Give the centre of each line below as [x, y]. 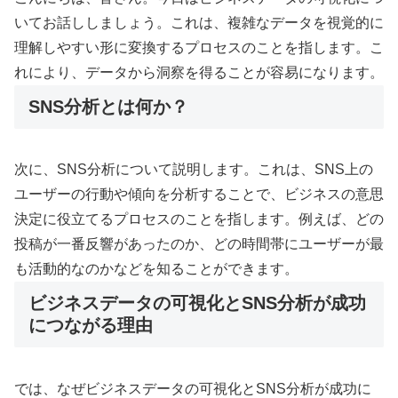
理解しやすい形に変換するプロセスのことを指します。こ [199, 47]
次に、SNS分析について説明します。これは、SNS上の [194, 170]
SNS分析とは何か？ [108, 106]
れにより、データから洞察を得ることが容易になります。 [199, 72]
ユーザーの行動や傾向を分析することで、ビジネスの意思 [199, 195]
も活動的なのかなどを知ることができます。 [156, 269]
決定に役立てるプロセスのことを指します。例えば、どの [199, 219]
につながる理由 [91, 326]
